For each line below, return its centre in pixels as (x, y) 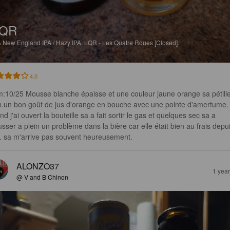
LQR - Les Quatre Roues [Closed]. (132, 43)
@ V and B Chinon (42, 177)
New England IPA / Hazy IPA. (43, 43)
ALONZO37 (38, 166)
